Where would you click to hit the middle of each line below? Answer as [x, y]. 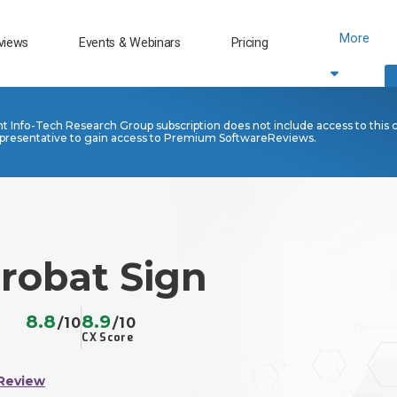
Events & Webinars [129, 43]
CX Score [107, 338]
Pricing [249, 43]
